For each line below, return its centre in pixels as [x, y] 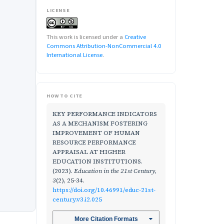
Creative [135, 37]
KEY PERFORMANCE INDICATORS [105, 114]
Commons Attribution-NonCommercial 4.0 [104, 46]
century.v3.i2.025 [77, 199]
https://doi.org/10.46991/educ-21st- [104, 190]
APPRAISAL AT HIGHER [89, 152]
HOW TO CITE [64, 96]
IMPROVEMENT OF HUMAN [96, 133]
